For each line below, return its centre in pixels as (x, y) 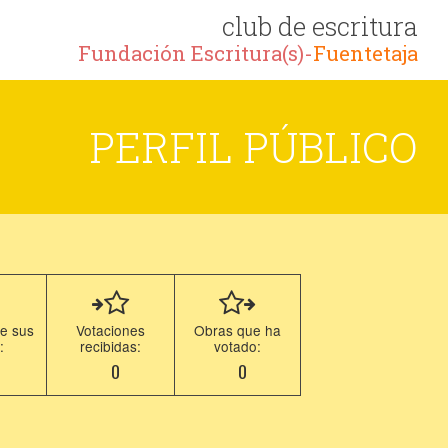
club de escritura (320, 26)
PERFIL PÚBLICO (253, 146)
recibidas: (111, 346)
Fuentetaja (365, 53)
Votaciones (111, 330)
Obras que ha (238, 330)
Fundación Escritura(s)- (195, 53)
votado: (238, 346)
